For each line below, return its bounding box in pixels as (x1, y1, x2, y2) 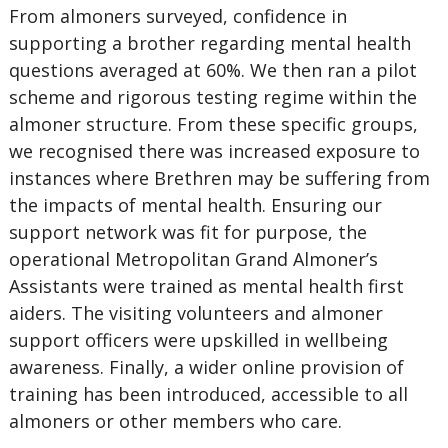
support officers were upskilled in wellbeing (8, 328, 388, 352)
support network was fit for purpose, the (8, 220, 367, 244)
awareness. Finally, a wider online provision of (8, 355, 404, 379)
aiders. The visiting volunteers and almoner (8, 301, 383, 325)
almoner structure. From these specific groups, (8, 112, 418, 136)
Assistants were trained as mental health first (8, 274, 404, 298)
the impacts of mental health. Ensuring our (8, 193, 382, 217)
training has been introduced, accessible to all (8, 382, 408, 406)
